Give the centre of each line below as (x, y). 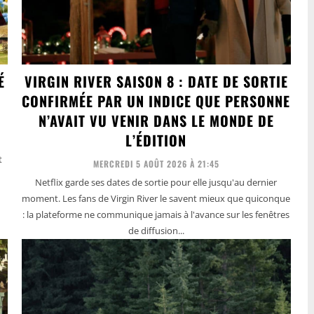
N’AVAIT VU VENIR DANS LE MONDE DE (156, 120)
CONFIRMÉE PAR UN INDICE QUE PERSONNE (156, 101)
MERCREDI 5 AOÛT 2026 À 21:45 (156, 163)
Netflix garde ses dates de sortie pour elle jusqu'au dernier (156, 182)
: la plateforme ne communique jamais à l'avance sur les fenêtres (156, 214)
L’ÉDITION (156, 140)
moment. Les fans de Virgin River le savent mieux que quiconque (156, 198)
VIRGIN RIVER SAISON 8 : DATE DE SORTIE (156, 81)
